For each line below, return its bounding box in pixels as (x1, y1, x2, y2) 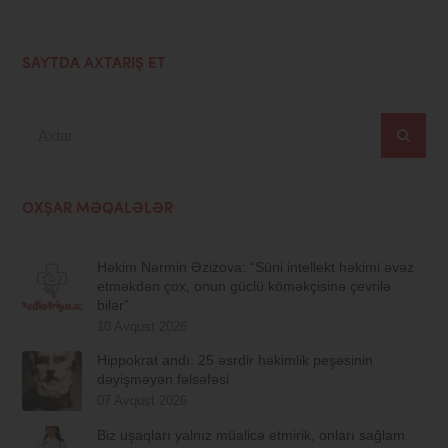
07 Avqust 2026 (97, 393, 188, 409)
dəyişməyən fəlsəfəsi (97, 371, 230, 388)
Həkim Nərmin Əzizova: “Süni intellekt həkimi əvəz (97, 259, 415, 276)
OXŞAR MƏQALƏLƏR (22, 202, 174, 218)
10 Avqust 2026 (97, 319, 188, 335)
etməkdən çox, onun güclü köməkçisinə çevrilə (97, 278, 392, 295)
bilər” (97, 297, 130, 314)
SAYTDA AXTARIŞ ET (22, 57, 167, 73)
